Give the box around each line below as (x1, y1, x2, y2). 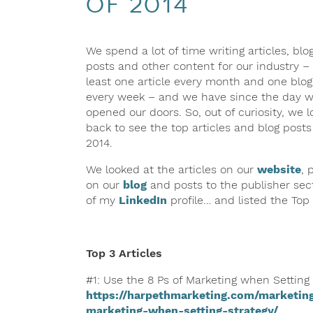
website (256, 162, 301, 176)
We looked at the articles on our (85, 162, 257, 176)
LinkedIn (118, 193, 167, 207)
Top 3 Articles (85, 246, 162, 260)
